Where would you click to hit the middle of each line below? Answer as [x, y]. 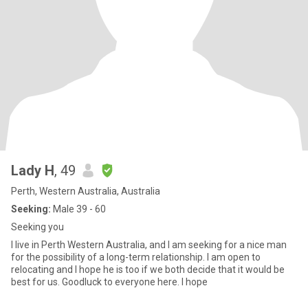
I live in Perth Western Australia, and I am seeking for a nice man [149, 245]
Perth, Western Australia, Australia [86, 191]
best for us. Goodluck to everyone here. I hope [135, 282]
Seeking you [37, 227]
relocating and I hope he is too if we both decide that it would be [148, 269]
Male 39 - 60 [78, 209]
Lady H [33, 170]
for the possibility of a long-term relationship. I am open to [109, 257]
